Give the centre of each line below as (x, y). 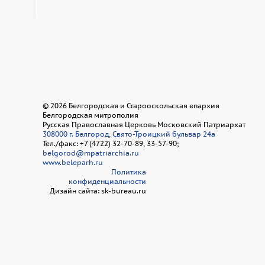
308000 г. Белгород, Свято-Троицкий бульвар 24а (129, 134)
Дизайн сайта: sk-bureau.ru (98, 190)
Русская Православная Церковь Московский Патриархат (144, 124)
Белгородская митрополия (91, 115)
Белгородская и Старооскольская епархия (143, 105)
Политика (128, 172)
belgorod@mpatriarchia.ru (91, 153)
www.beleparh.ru (73, 162)
